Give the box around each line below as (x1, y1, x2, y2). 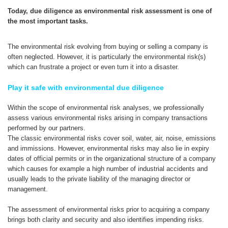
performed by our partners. (8, 124, 85, 132)
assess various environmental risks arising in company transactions (8, 113, 208, 122)
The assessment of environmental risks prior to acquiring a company (8, 205, 210, 213)
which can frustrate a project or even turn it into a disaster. (8, 63, 179, 71)
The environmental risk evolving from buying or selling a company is (8, 42, 208, 50)
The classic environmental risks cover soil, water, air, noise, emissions (8, 134, 216, 142)
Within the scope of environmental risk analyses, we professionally (8, 103, 204, 111)
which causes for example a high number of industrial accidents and (8, 164, 208, 173)
